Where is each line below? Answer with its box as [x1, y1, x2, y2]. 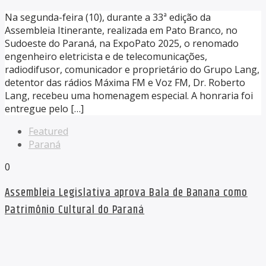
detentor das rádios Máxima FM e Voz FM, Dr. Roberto [5, 75, 245, 89]
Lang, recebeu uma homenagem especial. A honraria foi [5, 88, 253, 102]
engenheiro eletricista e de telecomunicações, [5, 49, 207, 63]
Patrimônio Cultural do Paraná [5, 201, 145, 219]
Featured [28, 124, 68, 138]
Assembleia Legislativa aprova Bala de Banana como [5, 184, 248, 202]
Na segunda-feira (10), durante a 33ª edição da [5, 10, 211, 24]
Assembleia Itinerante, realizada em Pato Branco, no [5, 23, 237, 37]
